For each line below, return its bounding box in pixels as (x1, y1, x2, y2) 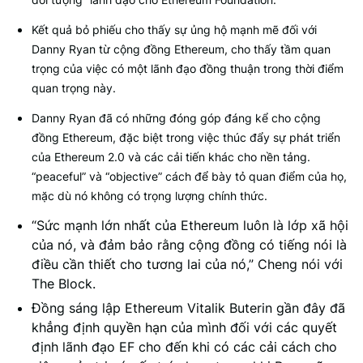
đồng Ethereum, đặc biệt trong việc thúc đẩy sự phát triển (32, 130, 340, 144)
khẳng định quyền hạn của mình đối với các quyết (32, 319, 337, 335)
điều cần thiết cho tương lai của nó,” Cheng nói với (32, 256, 343, 272)
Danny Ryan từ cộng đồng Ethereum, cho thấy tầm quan (32, 42, 331, 56)
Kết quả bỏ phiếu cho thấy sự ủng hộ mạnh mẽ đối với (32, 23, 317, 36)
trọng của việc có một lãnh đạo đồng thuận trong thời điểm (32, 62, 344, 75)
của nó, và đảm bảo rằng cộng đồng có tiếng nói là (32, 237, 347, 253)
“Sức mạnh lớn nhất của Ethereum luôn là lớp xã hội (32, 217, 348, 233)
